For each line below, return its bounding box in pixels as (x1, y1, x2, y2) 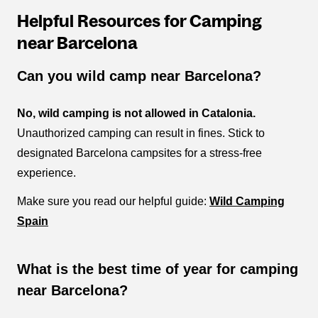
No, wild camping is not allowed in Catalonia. (17, 107, 256, 120)
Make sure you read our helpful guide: (17, 195, 209, 208)
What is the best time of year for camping (17, 261, 298, 278)
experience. (17, 167, 76, 180)
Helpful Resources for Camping (17, 11, 262, 31)
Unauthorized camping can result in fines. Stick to (17, 127, 265, 140)
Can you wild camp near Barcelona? (17, 68, 261, 84)
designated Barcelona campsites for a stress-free (17, 147, 262, 160)
